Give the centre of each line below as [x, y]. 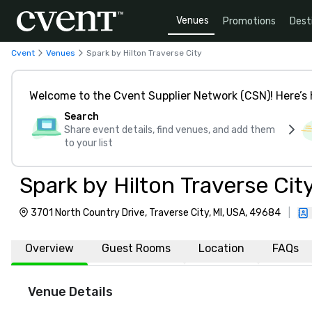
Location [221, 248]
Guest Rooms [136, 248]
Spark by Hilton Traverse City [144, 53]
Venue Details [70, 292]
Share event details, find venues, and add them [170, 130]
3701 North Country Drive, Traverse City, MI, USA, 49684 [156, 213]
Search [81, 117]
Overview [49, 248]
